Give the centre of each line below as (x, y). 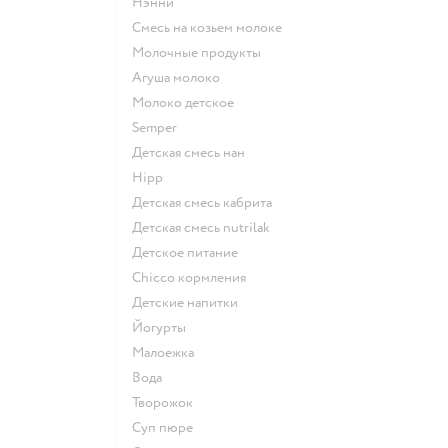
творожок (165, 402)
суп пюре (167, 427)
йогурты (164, 327)
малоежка (169, 352)
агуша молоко (181, 77)
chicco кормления (193, 277)
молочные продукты (202, 52)
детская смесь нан (193, 152)
